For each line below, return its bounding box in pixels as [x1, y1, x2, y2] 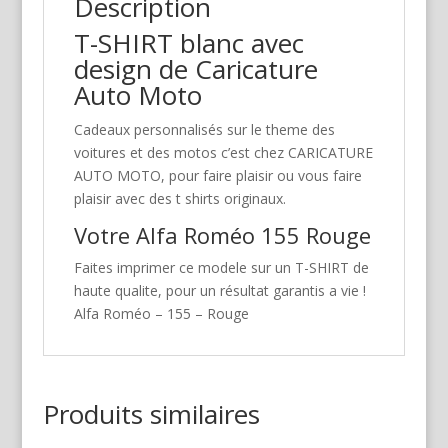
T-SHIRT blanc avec [73, 24, 304, 61]
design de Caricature [73, 50, 318, 87]
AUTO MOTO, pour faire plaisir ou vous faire [73, 165, 362, 185]
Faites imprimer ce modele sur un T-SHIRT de [73, 257, 369, 277]
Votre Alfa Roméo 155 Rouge [73, 219, 371, 250]
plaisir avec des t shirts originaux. [73, 188, 286, 208]
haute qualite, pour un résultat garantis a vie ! [73, 280, 366, 300]
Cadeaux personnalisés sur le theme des [73, 119, 335, 139]
